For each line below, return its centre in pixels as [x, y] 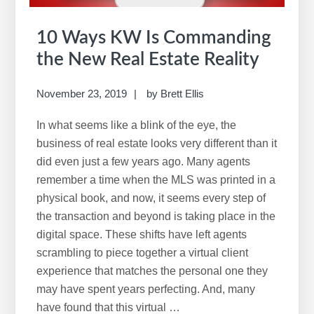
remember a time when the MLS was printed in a [156, 179]
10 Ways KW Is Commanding [154, 38]
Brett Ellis [183, 93]
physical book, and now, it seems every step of [151, 198]
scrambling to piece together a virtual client [143, 252]
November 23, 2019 [82, 93]
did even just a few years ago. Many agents [144, 161]
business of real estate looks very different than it [157, 143]
